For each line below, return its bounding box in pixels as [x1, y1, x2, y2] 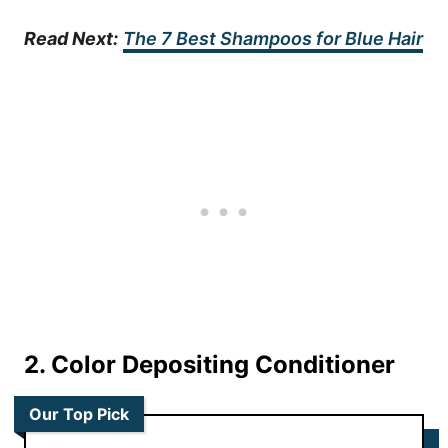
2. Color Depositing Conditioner [24, 349, 395, 379]
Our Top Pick [29, 403, 129, 424]
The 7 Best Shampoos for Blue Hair [123, 27, 423, 49]
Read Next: [24, 27, 118, 49]
